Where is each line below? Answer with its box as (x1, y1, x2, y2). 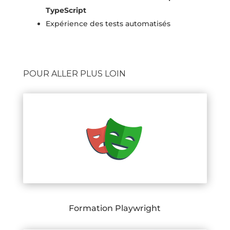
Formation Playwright (69, 203, 161, 214)
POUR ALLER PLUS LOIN (23, 69, 126, 79)
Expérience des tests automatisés (45, 19, 170, 29)
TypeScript (45, 6, 86, 15)
